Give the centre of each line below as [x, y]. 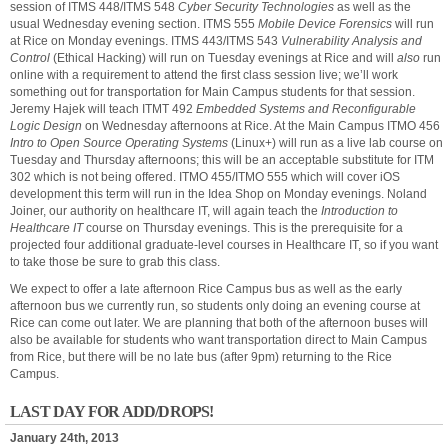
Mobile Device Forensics [325, 24]
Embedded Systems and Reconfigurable [306, 109]
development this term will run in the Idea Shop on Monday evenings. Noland [218, 194]
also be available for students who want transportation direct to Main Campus [218, 340]
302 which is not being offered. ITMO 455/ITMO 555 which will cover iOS [205, 177]
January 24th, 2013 [64, 438]
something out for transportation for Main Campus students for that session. [212, 92]
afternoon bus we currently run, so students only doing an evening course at [215, 306]
